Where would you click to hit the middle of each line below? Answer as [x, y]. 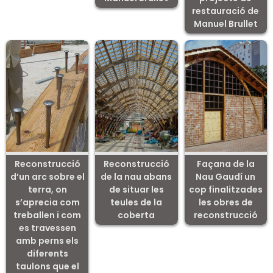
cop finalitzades [225, 190]
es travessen [47, 228]
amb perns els [48, 241]
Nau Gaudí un [226, 177]
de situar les [136, 190]
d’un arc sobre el [47, 177]
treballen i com [48, 215]
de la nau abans [136, 177]
